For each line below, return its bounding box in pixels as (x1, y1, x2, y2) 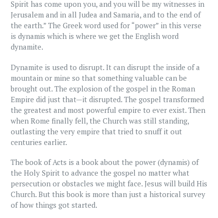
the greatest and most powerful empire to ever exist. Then (11, 105, 205, 115)
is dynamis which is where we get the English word (11, 31, 179, 41)
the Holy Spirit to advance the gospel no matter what (11, 168, 189, 178)
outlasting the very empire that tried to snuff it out (11, 126, 182, 136)
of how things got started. (11, 200, 97, 210)
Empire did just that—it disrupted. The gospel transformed (11, 94, 204, 104)
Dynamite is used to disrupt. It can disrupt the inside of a (11, 62, 200, 72)
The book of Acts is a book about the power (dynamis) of (11, 157, 199, 167)
